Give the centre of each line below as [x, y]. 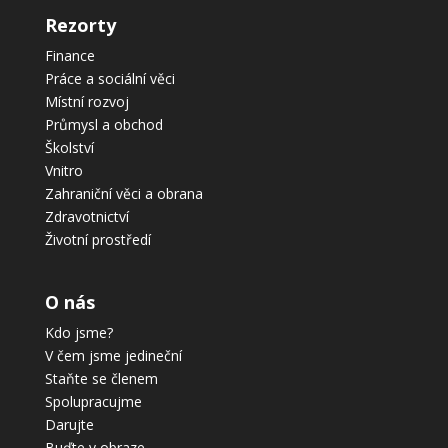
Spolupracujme [93, 401]
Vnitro [63, 171]
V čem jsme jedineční [113, 355]
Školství [69, 148]
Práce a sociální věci [109, 79]
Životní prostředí [97, 240]
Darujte [69, 424]
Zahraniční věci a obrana [123, 194]
